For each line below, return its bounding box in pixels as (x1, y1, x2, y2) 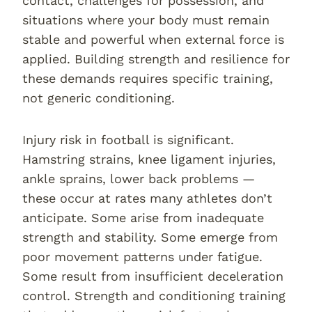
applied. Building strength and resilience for (22, 52, 290, 66)
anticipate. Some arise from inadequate (22, 210, 264, 225)
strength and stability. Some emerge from (22, 230, 278, 244)
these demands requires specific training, (22, 71, 273, 86)
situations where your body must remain (22, 13, 270, 27)
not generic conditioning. (22, 91, 175, 105)
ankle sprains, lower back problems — (22, 171, 255, 186)
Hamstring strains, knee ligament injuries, (22, 152, 276, 166)
